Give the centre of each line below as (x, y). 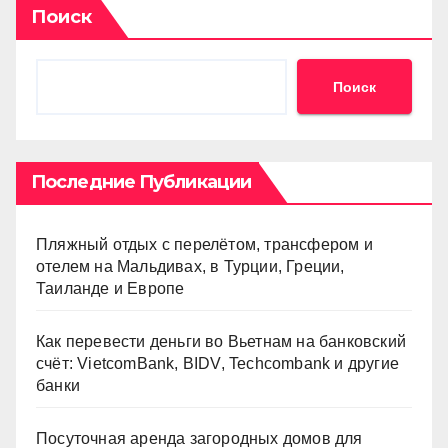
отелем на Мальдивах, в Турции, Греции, (190, 266)
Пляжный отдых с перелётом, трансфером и (204, 244)
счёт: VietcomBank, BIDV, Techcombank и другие (218, 363)
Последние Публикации (141, 182)
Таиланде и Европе (110, 288)
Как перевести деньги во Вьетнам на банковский (221, 341)
